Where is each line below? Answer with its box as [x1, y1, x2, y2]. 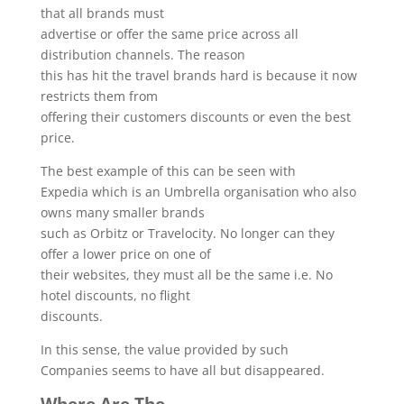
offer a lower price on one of [40, 245, 211, 262]
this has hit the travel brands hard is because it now [40, 67, 357, 84]
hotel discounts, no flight [40, 287, 190, 304]
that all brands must [40, 5, 164, 22]
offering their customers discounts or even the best [40, 108, 351, 125]
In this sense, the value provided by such [40, 341, 289, 358]
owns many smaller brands [40, 204, 205, 221]
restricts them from [40, 87, 158, 105]
